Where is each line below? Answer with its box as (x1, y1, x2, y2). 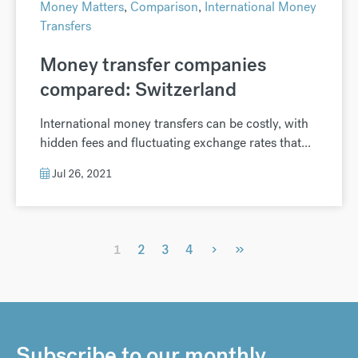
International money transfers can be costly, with (40, 114, 308, 132)
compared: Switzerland (40, 76, 237, 101)
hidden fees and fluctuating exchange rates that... (40, 133, 311, 151)
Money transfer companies (40, 51, 266, 77)
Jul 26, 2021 (50, 165, 112, 181)
